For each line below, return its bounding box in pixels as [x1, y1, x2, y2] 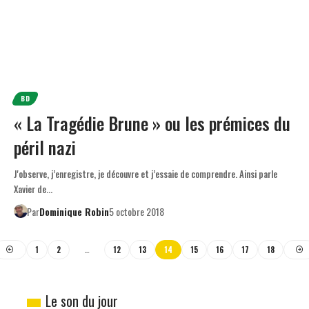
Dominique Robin [39, 203, 109, 219]
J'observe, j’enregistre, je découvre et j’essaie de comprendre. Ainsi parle [14, 166, 277, 181]
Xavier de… [14, 181, 52, 196]
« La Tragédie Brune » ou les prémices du [14, 110, 290, 136]
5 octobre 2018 [108, 203, 164, 219]
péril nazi [14, 134, 76, 160]
